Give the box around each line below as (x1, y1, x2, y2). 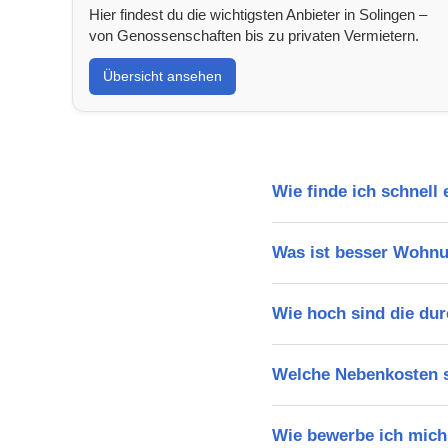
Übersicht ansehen (103, 67, 222, 84)
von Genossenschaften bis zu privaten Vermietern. (89, 26, 419, 44)
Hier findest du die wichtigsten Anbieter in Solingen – (89, 5, 427, 23)
